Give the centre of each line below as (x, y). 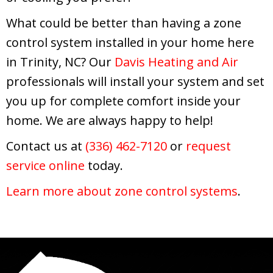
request (208, 146)
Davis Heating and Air (176, 62)
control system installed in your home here (130, 42)
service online (45, 165)
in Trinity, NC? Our (60, 62)
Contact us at (46, 146)
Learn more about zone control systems (122, 191)
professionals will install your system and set (135, 81)
